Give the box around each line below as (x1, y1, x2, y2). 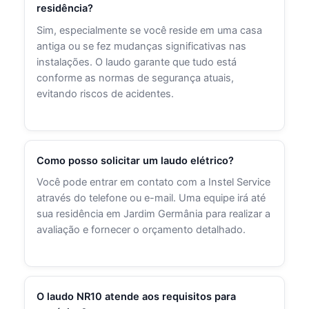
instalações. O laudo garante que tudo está (37, 56, 237, 69)
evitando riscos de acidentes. (37, 88, 175, 101)
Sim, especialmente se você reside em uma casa (37, 24, 263, 37)
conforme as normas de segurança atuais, (37, 72, 235, 85)
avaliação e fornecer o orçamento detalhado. (37, 223, 246, 237)
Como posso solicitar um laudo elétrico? (37, 154, 235, 167)
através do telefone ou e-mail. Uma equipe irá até (37, 192, 266, 205)
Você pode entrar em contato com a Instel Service (37, 176, 271, 189)
